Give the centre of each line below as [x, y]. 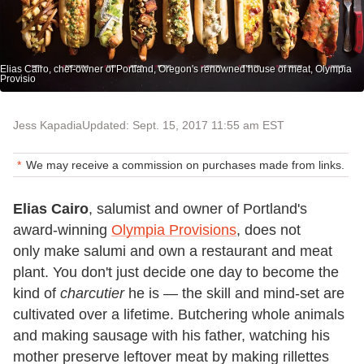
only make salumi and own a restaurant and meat [173, 251]
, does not [269, 230]
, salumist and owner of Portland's [198, 209]
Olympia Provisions [174, 230]
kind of [37, 294]
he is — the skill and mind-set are [234, 294]
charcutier [92, 294]
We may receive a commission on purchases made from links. [185, 165]
